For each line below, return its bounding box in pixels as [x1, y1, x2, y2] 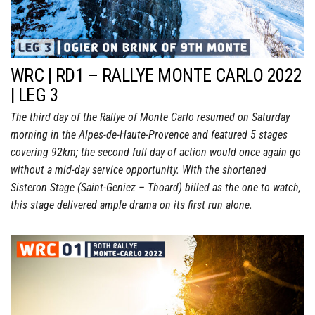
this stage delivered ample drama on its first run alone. [11, 198, 252, 212]
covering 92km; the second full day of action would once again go [11, 145, 301, 159]
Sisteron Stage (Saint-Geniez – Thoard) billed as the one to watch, [11, 180, 301, 194]
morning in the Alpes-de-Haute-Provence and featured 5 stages [11, 127, 288, 141]
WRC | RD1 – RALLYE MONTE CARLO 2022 [11, 64, 302, 86]
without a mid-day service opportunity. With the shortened [11, 162, 266, 176]
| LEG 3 [11, 84, 59, 105]
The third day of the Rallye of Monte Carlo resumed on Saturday [11, 110, 290, 124]
